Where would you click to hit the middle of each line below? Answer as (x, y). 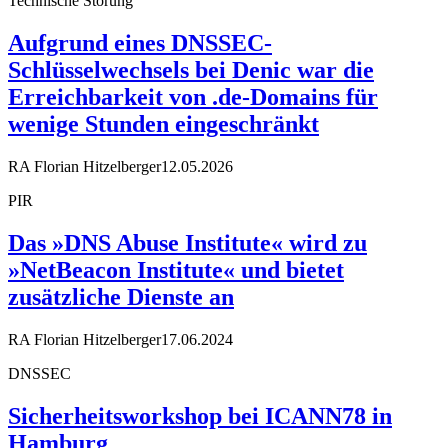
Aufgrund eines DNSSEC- (140, 42)
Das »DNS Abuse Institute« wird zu (187, 242)
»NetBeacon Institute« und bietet (176, 269)
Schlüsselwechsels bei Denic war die (191, 69)
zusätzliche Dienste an (121, 296)
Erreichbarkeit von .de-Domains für (193, 96)
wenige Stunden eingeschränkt (163, 123)
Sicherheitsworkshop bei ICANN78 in (200, 415)
